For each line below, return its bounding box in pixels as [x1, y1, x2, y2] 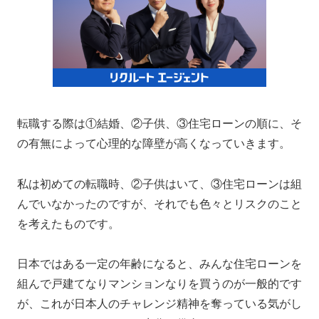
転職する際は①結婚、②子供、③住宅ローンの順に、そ [17, 117, 302, 130]
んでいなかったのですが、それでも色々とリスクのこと [17, 197, 302, 210]
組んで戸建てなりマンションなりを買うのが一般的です [17, 278, 302, 291]
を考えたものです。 [17, 217, 120, 230]
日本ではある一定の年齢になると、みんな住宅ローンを [17, 258, 302, 271]
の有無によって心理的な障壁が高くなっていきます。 [17, 137, 291, 150]
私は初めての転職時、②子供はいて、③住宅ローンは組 [17, 177, 302, 190]
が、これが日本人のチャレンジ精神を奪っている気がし [17, 298, 302, 310]
